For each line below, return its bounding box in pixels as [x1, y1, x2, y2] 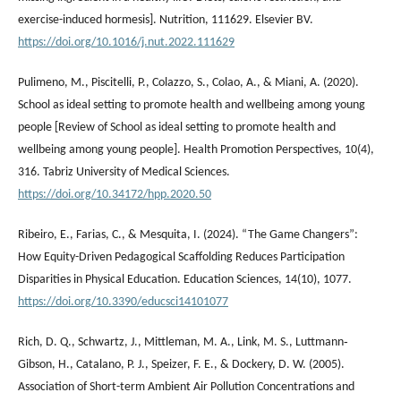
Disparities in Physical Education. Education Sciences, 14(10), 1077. [18, 272, 352, 286]
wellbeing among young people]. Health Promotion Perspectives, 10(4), [18, 142, 374, 157]
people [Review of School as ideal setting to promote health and [18, 120, 336, 134]
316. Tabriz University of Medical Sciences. [18, 165, 230, 179]
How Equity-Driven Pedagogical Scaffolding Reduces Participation [18, 250, 345, 264]
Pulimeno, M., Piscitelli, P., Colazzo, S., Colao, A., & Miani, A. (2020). [18, 75, 359, 90]
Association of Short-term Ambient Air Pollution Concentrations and [18, 380, 354, 394]
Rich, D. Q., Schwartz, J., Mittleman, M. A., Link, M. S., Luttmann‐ [18, 335, 348, 349]
